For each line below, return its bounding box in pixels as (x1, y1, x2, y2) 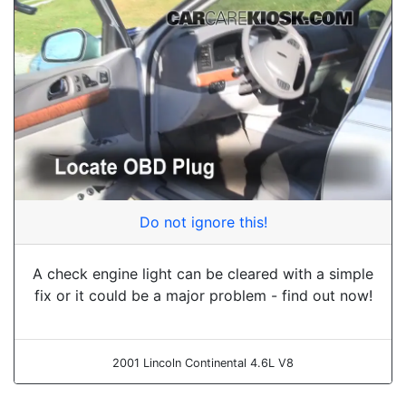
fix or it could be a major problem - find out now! (34, 285, 372, 304)
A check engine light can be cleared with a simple (33, 264, 373, 283)
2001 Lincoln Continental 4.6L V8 (112, 355, 294, 370)
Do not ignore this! (139, 212, 267, 231)
